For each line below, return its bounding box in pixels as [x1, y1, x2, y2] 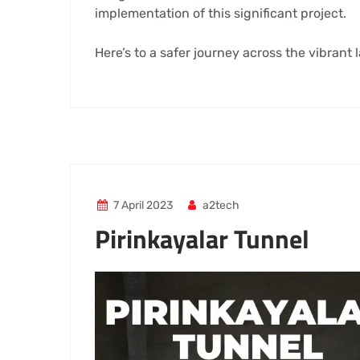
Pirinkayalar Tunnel [95, 219, 309, 258]
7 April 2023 [112, 198, 173, 212]
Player [94, 292, 132, 307]
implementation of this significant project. [95, 6, 346, 21]
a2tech [200, 198, 240, 212]
